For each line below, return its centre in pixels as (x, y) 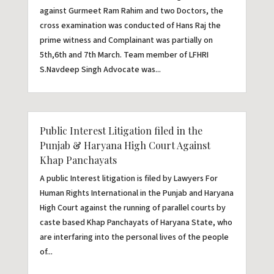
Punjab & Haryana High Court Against (125, 146)
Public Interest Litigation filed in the (121, 131)
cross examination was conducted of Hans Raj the (130, 26)
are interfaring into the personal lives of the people (134, 238)
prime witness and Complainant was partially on (126, 41)
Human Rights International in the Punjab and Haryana (136, 194)
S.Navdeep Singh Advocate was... (100, 70)
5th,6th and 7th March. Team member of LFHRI (124, 55)
